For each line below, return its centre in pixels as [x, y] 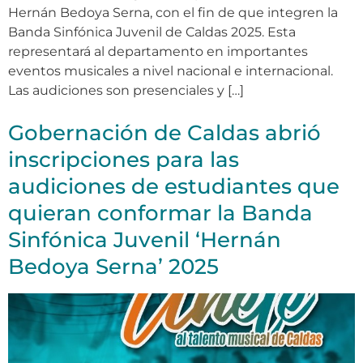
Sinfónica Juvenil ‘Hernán [145, 240]
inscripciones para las [124, 160]
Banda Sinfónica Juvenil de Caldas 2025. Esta [152, 32]
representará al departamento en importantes [158, 52]
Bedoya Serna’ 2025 [113, 267]
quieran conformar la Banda [160, 214]
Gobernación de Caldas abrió [164, 133]
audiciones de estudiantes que [174, 187]
